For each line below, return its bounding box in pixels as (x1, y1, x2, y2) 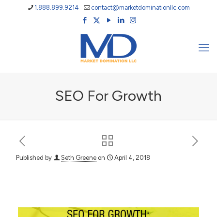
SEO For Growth (55, 87, 162, 105)
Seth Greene (61, 154, 96, 161)
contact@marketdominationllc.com (91, 4, 190, 11)
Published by (16, 154, 52, 161)
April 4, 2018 (114, 154, 150, 161)
